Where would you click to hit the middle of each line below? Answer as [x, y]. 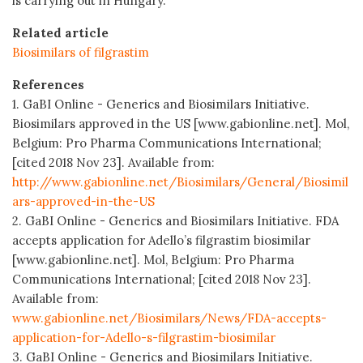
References [48, 84]
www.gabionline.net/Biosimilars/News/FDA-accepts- [169, 318]
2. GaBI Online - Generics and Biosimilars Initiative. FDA [175, 220]
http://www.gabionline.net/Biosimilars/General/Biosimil [180, 181]
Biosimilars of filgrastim [81, 52]
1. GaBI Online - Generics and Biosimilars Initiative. [161, 104]
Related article [60, 32]
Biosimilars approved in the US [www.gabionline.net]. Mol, [181, 123]
